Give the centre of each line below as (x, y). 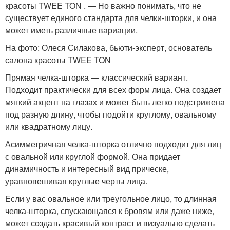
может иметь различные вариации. (71, 30)
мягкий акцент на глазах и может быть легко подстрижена (115, 102)
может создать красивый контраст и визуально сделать (110, 223)
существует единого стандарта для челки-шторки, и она (111, 18)
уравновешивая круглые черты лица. (76, 181)
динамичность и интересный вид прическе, (87, 169)
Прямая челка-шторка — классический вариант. (97, 77)
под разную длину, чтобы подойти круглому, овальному (111, 114)
